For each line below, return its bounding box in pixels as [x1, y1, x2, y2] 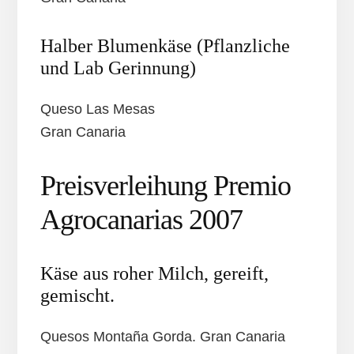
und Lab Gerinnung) [40, 58, 196, 79]
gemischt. [40, 285, 115, 307]
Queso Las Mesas [40, 101, 155, 118]
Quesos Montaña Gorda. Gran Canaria [40, 329, 285, 345]
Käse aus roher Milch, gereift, [40, 263, 269, 284]
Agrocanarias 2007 [40, 204, 243, 236]
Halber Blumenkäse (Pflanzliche [40, 36, 290, 57]
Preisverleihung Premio [40, 170, 291, 202]
